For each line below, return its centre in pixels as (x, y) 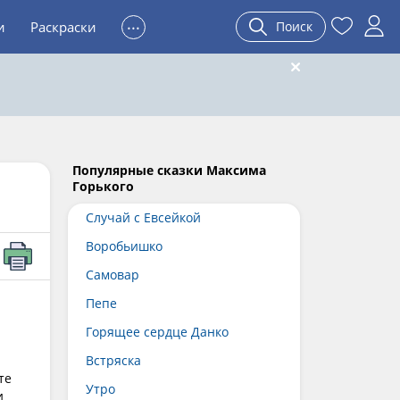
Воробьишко (124, 246)
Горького (103, 186)
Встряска (113, 360)
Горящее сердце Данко (157, 332)
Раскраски (63, 27)
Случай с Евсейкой (143, 217)
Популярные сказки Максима (169, 170)
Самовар (112, 275)
